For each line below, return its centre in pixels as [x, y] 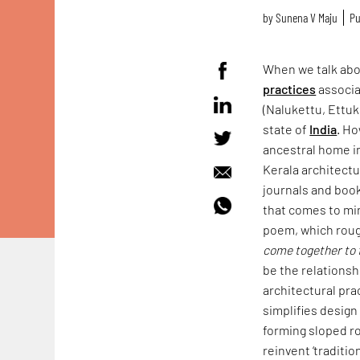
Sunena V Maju [307, 18]
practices [290, 88]
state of [286, 129]
